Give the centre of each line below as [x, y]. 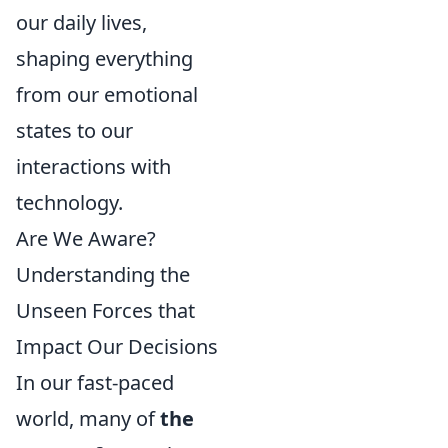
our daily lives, [81, 22]
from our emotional [107, 94]
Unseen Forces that [105, 310]
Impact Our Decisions [117, 346]
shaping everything [104, 58]
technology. [69, 202]
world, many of [88, 418]
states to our [74, 130]
